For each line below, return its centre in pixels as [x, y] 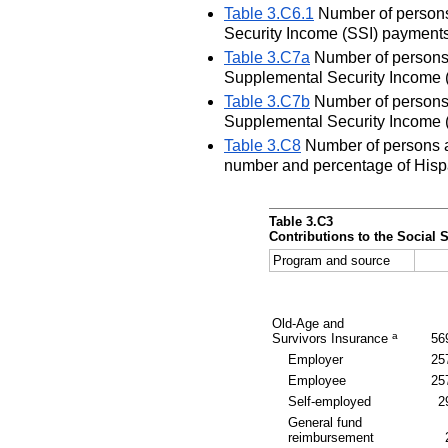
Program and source [331, 260]
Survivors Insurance [331, 338]
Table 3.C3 [300, 221]
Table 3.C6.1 [269, 13]
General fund [325, 422]
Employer [316, 359]
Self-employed [330, 401]
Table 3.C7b [267, 101]
